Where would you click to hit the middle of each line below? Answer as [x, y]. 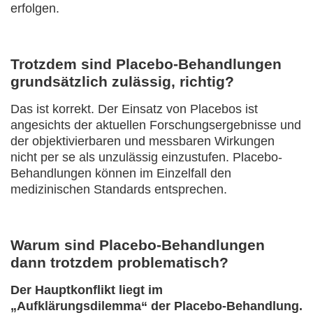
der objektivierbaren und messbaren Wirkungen [143, 141]
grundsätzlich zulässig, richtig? [122, 81]
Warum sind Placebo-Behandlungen [138, 245]
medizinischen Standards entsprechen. [119, 189]
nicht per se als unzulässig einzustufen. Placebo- [146, 157]
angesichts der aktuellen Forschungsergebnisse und [156, 125]
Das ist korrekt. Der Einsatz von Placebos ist [134, 109]
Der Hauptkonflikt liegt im [87, 290]
